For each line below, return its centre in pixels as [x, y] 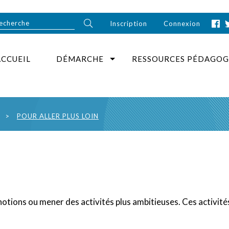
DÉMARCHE [80, 59]
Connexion [182, 23]
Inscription [129, 23]
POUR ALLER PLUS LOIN [58, 116]
